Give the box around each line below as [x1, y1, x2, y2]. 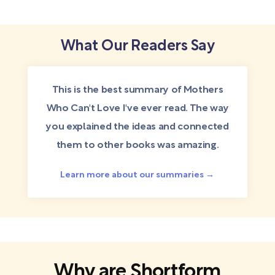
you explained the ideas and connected [46, 123, 229, 131]
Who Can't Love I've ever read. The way [46, 104, 229, 113]
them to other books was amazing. [56, 141, 219, 150]
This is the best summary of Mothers [52, 86, 223, 95]
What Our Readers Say [60, 40, 215, 53]
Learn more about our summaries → [60, 171, 215, 179]
